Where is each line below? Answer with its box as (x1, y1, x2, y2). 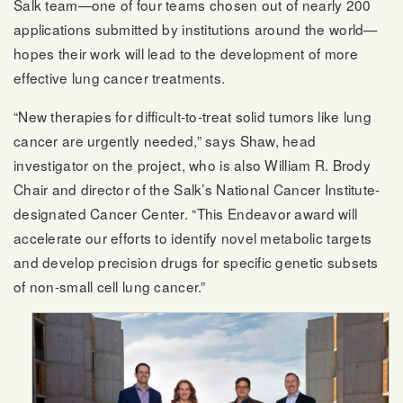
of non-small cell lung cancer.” (13, 275, 206, 296)
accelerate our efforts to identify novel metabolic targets (13, 227, 372, 247)
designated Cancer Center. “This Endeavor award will (13, 202, 358, 223)
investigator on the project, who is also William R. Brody (13, 154, 371, 175)
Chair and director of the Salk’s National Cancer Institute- (13, 178, 381, 199)
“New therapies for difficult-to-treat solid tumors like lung (13, 105, 372, 126)
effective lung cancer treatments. (13, 67, 226, 88)
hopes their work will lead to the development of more (13, 43, 358, 64)
